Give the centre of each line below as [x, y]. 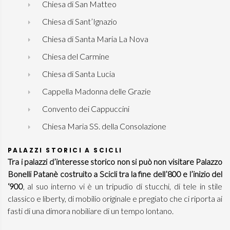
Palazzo [209, 161]
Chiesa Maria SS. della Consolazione [103, 126]
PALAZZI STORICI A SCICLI [65, 150]
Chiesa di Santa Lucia [78, 74]
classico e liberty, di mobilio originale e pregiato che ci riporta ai [115, 198]
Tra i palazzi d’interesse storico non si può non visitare [101, 161]
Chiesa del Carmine [75, 56]
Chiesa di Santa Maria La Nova [94, 39]
